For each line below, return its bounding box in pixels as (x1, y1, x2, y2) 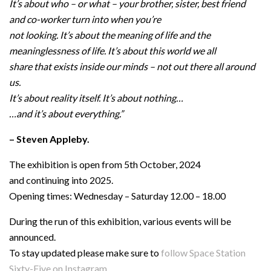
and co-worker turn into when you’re (9, 13, 161, 25)
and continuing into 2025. (9, 174, 113, 186)
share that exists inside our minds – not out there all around (9, 60, 255, 72)
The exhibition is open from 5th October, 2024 (9, 158, 201, 170)
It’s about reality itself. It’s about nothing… (9, 91, 183, 103)
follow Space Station (161, 246, 246, 258)
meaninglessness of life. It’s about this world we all (9, 44, 216, 56)
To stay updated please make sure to (9, 246, 161, 258)
